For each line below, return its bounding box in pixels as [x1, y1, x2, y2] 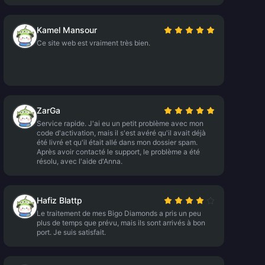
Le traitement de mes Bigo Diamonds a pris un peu [36, 209, 201, 218]
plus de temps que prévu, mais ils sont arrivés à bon [36, 218, 205, 227]
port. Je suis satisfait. [36, 228, 106, 237]
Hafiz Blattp [36, 195, 82, 205]
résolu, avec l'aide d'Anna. [36, 157, 122, 166]
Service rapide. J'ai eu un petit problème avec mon [36, 119, 203, 128]
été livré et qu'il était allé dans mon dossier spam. [36, 138, 198, 147]
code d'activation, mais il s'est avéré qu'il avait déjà [36, 128, 206, 137]
